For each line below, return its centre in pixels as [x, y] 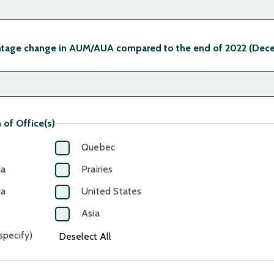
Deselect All [85, 237]
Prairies [97, 169]
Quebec [98, 147]
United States [112, 191]
